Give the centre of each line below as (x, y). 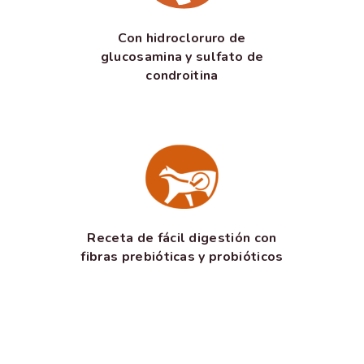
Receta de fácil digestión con (182, 238)
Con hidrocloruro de (182, 39)
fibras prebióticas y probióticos (182, 257)
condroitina (182, 76)
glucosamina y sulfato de (182, 57)
